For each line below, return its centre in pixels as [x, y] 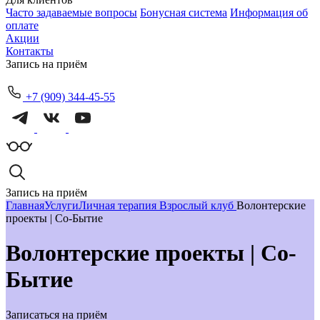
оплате [22, 25]
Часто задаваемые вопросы [71, 12]
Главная [25, 205]
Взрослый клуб [198, 205]
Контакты [30, 51]
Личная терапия [119, 205]
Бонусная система [184, 12]
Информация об [269, 12]
